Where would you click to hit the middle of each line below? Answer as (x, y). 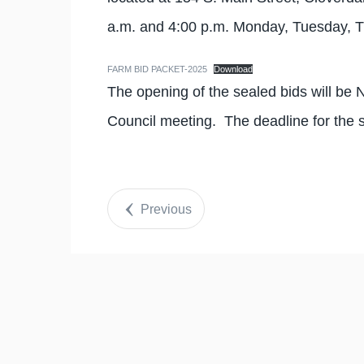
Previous (166, 210)
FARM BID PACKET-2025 (157, 69)
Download (234, 69)
